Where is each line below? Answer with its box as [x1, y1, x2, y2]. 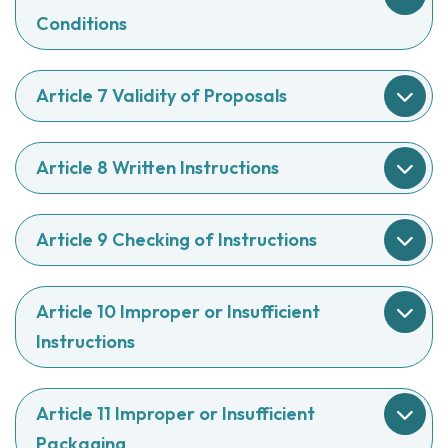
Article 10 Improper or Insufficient [36, 300, 320, 323]
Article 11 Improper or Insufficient [36, 402, 315, 425]
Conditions [36, 12, 127, 35]
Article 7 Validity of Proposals [36, 84, 287, 107]
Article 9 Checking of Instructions [36, 228, 317, 251]
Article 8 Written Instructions [36, 156, 279, 179]
